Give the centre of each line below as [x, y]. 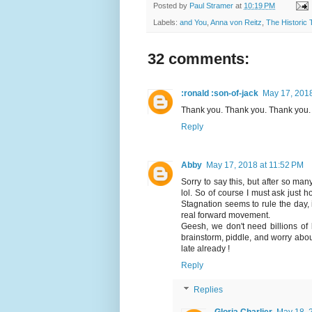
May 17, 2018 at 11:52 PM [255, 165]
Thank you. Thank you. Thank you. [246, 110]
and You [193, 23]
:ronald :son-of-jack [220, 94]
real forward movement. [226, 216]
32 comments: [198, 59]
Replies [209, 290]
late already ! [205, 249]
